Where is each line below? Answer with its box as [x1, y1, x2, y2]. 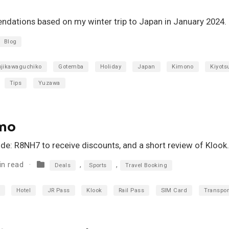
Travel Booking [125, 162, 168, 169]
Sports [89, 162, 107, 169]
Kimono [172, 63, 194, 71]
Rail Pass [119, 187, 145, 194]
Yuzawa [38, 80, 60, 87]
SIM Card [161, 187, 188, 194]
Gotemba [58, 63, 84, 71]
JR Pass [47, 187, 70, 194]
